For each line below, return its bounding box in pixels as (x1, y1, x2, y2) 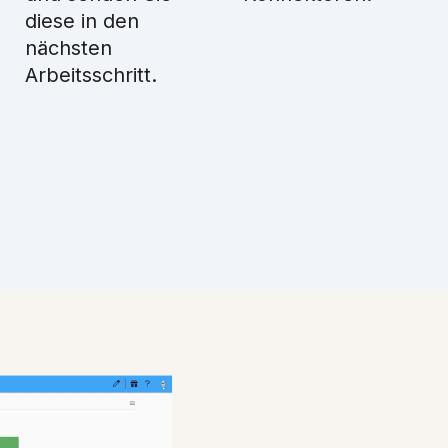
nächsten (25, 36, 113, 60)
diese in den (25, 9, 140, 33)
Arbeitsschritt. (25, 63, 158, 87)
